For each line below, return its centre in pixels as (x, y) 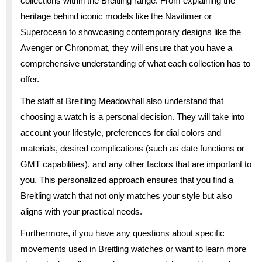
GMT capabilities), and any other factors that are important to (136, 164)
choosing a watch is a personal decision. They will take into (132, 116)
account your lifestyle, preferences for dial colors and (121, 132)
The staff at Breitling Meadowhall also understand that (122, 101)
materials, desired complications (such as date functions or (132, 148)
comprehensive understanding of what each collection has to (135, 63)
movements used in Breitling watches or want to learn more (133, 249)
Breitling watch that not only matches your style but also (126, 195)
